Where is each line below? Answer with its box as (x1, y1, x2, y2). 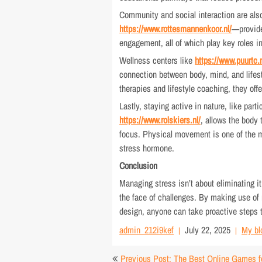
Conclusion (119, 159, 158, 172)
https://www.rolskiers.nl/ (119, 113, 201, 126)
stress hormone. (119, 142, 175, 154)
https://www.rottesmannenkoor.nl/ (119, 22, 232, 35)
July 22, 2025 (185, 223, 231, 236)
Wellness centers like (119, 54, 195, 67)
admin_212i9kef (119, 223, 174, 236)
